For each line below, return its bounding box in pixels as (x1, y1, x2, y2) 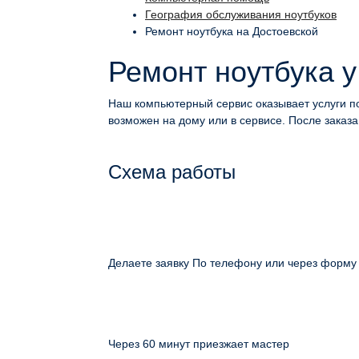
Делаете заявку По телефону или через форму (108, 256, 357, 269)
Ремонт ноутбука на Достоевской (145, 25, 318, 38)
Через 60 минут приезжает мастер (108, 337, 289, 350)
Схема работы (108, 161, 236, 183)
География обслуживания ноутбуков (145, 8, 337, 21)
